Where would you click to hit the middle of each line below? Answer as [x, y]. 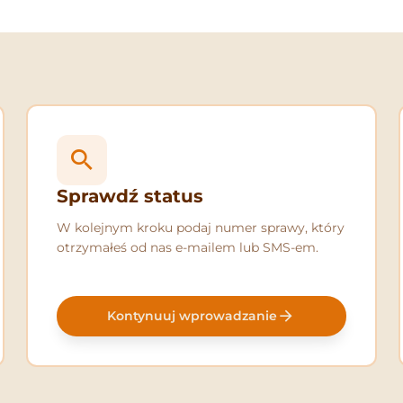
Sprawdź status [130, 197]
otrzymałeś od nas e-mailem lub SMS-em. [188, 248]
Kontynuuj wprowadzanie [193, 316]
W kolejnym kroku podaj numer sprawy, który [201, 228]
